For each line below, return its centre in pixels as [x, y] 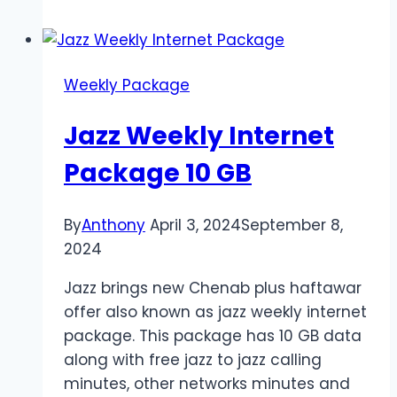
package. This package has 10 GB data [213, 335]
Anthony [113, 225]
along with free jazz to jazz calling [193, 359]
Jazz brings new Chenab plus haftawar [213, 288]
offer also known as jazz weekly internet [215, 311]
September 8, [292, 225]
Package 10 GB [158, 174]
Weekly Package [127, 86]
